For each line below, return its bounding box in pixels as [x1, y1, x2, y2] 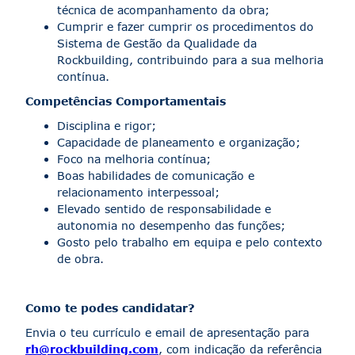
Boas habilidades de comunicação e [57, 169, 254, 183]
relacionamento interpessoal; [57, 185, 219, 200]
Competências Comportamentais [25, 94, 226, 109]
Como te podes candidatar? [25, 301, 195, 315]
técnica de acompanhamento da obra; [57, 3, 269, 17]
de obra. [57, 252, 104, 266]
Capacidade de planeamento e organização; [57, 136, 300, 150]
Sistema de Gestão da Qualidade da [57, 36, 257, 51]
